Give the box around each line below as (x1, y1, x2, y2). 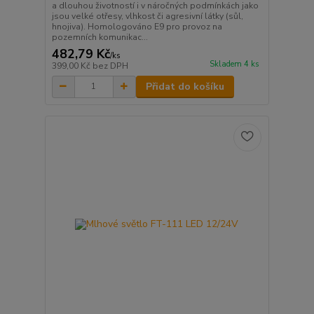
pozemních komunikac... (51, 31, 148, 43)
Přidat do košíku (145, 79, 224, 93)
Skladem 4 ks (209, 59, 259, 70)
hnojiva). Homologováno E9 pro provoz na (51, 20, 222, 32)
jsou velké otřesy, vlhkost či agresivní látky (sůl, (51, 10, 243, 22)
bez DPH (92, 60, 128, 71)
